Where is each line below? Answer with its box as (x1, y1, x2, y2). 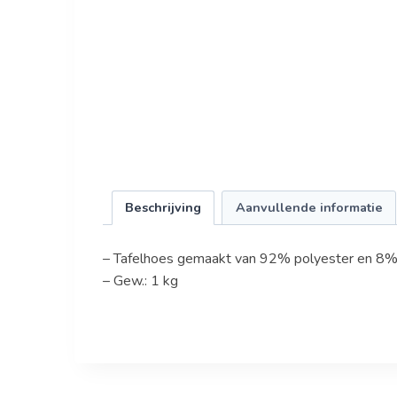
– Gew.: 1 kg (102, 270, 178, 291)
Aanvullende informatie (235, 198, 383, 216)
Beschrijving (124, 198, 201, 216)
